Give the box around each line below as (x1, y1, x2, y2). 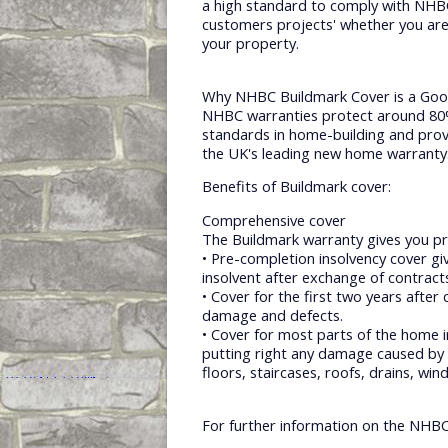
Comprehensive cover (202, 210, 346, 231)
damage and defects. (202, 305, 347, 326)
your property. (202, 32, 299, 53)
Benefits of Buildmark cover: (202, 176, 391, 197)
